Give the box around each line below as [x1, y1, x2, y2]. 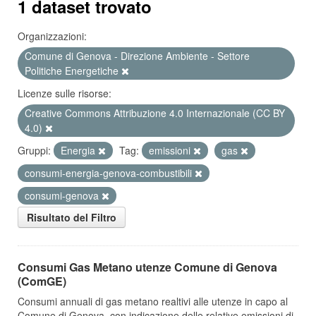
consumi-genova [25, 188, 102, 202]
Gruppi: [18, 143, 51, 157]
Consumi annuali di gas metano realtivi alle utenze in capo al [18, 294, 288, 308]
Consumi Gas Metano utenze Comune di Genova [18, 259, 277, 275]
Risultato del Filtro [27, 210, 116, 224]
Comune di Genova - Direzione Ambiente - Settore [25, 49, 250, 63]
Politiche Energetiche [25, 63, 121, 78]
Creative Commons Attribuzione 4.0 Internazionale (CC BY [25, 106, 285, 120]
